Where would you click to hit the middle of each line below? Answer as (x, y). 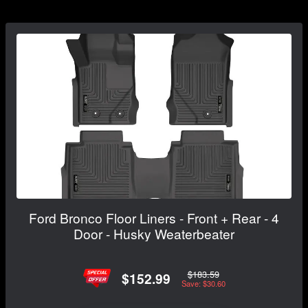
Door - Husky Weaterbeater (154, 234)
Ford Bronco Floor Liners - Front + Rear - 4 (154, 218)
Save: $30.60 (203, 283)
